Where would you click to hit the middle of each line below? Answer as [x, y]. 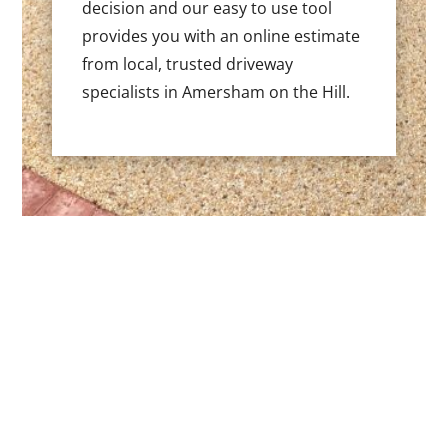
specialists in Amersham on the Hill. [216, 91]
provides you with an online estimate [221, 35]
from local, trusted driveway [188, 63]
